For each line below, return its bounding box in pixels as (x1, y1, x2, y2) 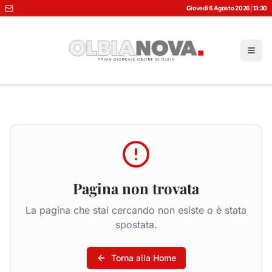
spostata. (115, 219, 157, 231)
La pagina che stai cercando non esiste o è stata (25, 204, 246, 216)
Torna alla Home (110, 253, 176, 263)
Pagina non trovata (73, 178, 199, 198)
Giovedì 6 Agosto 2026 (186, 4, 250, 12)
